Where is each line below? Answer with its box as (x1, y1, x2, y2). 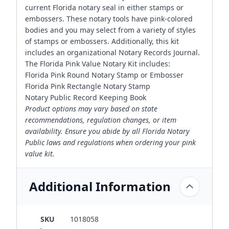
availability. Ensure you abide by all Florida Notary (25, 126, 190, 136)
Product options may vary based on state (25, 103, 157, 113)
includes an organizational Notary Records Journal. (25, 47, 200, 57)
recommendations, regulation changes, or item (25, 114, 176, 125)
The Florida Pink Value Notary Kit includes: (25, 58, 170, 68)
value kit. (25, 148, 55, 158)
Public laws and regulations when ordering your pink (25, 137, 196, 147)
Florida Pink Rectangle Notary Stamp (25, 81, 150, 91)
